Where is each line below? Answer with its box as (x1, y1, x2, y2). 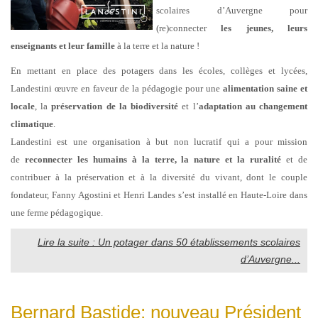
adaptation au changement (198, 100, 308, 111)
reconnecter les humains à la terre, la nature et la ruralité (24, 153, 282, 165)
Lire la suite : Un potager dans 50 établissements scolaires (38, 236, 300, 248)
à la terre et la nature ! (115, 40, 199, 51)
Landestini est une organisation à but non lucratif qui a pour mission (11, 136, 307, 147)
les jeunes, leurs (221, 22, 308, 33)
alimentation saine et (223, 82, 307, 94)
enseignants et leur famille (11, 40, 115, 51)
